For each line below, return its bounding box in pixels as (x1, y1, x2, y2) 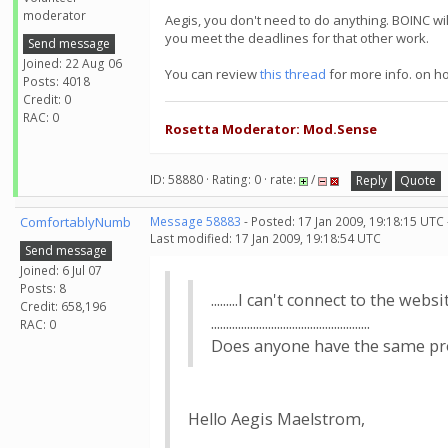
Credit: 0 (23, 90, 71, 108)
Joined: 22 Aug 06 (23, 54, 122, 72)
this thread (260, 65, 326, 83)
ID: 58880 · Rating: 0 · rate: (150, 171, 299, 189)
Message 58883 (150, 213, 241, 230)
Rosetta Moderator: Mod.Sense (165, 120, 377, 138)
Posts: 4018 (23, 72, 90, 90)
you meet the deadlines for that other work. (165, 29, 429, 47)
